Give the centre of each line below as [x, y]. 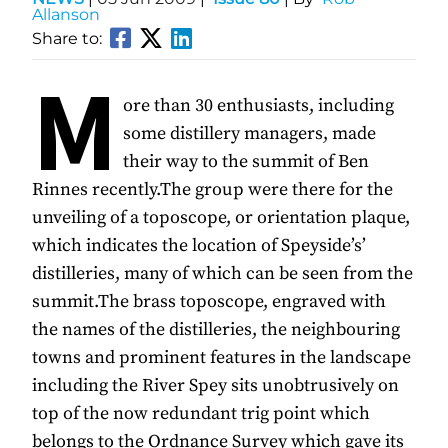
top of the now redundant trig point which [201, 414]
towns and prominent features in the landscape [221, 358]
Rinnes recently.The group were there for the [212, 190]
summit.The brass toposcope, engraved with [209, 302]
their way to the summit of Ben [246, 162]
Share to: [67, 39]
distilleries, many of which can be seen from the [222, 274]
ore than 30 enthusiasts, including [258, 106]
